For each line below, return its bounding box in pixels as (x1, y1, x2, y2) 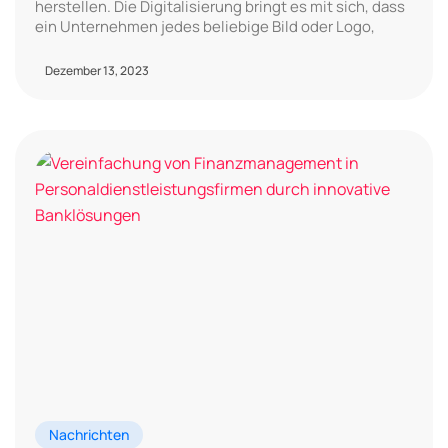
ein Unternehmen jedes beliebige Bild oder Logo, (35, 15, 375, 37)
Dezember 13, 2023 (45, 61, 149, 79)
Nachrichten (49, 424, 129, 444)
